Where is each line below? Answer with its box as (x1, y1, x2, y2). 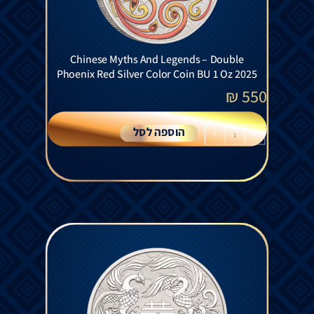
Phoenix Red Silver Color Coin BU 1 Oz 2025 (56, 67, 258, 82)
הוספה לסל (133, 125, 185, 140)
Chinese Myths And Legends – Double (70, 53, 244, 67)
